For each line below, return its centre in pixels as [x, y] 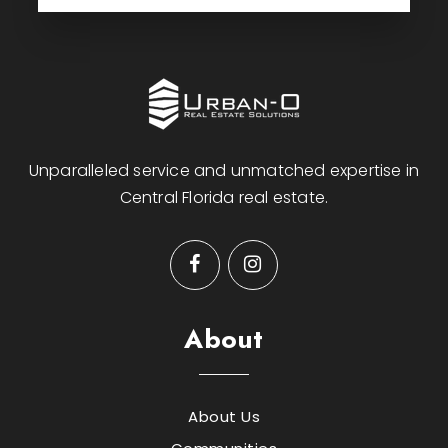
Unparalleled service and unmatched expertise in [224, 171]
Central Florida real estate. [224, 198]
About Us [224, 417]
